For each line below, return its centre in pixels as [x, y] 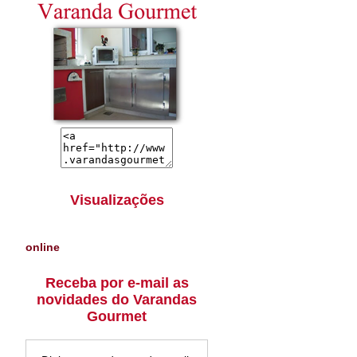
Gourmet [117, 316]
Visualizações [117, 200]
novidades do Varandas [117, 299]
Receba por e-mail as [117, 282]
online [43, 247]
